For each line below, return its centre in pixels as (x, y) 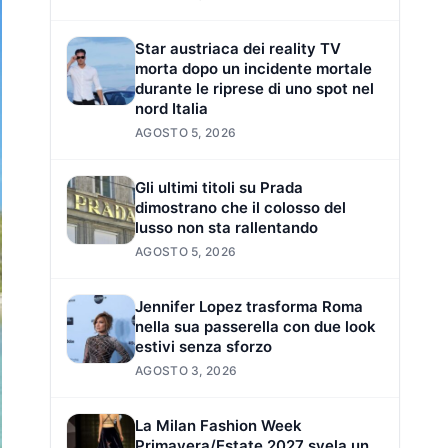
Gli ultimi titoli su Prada (219, 187)
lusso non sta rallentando (226, 227)
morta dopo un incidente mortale (253, 68)
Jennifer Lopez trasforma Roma (249, 306)
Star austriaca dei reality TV (238, 48)
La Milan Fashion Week (218, 425)
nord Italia (171, 108)
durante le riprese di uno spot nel (254, 88)
